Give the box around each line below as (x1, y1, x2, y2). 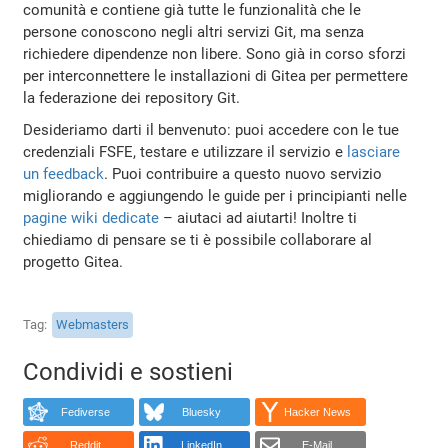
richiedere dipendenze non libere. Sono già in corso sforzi (23, 44, 407, 63)
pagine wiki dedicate (23, 208, 160, 227)
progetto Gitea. (23, 252, 124, 271)
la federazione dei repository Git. (23, 88, 241, 107)
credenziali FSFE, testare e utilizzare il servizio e (23, 142, 348, 161)
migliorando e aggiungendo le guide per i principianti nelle (23, 186, 408, 205)
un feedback (23, 164, 105, 183)
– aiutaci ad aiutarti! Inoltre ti (159, 208, 358, 227)
